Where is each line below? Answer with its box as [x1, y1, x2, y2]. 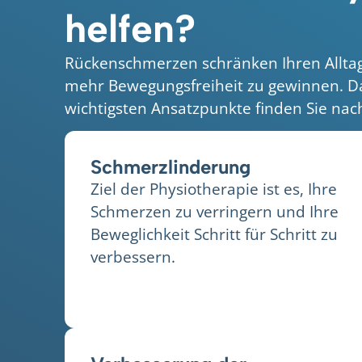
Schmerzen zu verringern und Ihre [90, 200, 339, 222]
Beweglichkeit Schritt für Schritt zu [90, 222, 338, 245]
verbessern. [90, 245, 175, 267]
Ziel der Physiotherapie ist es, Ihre [90, 177, 337, 200]
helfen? [65, 4, 196, 52]
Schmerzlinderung [90, 154, 250, 179]
